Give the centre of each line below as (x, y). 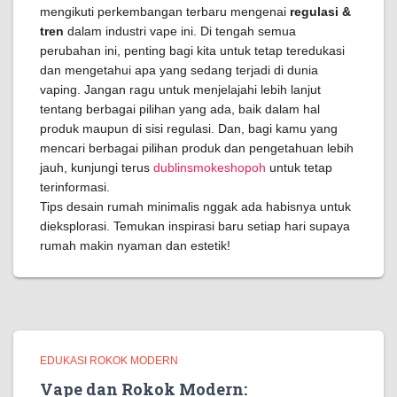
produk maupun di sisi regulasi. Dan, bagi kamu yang (189, 128)
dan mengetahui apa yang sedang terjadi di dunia (179, 70)
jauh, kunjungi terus (97, 167)
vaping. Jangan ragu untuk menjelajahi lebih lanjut (180, 90)
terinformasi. (75, 187)
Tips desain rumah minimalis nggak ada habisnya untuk (195, 206)
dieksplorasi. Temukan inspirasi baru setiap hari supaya (195, 226)
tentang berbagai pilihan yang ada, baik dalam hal (180, 109)
